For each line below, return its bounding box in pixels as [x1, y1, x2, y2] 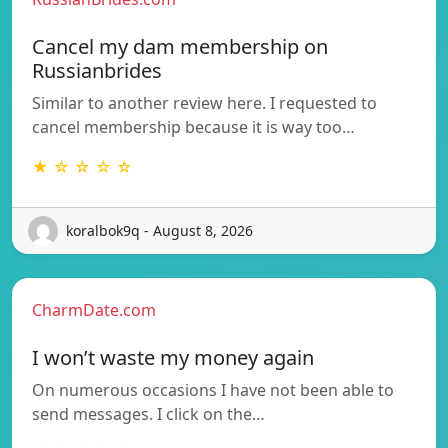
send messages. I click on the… [32, 402, 265, 425]
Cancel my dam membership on [32, 32, 328, 60]
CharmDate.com [32, 298, 156, 321]
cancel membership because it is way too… [32, 115, 355, 138]
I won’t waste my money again [32, 343, 314, 371]
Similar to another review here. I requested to [32, 91, 377, 114]
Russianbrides [32, 56, 162, 84]
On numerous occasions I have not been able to [32, 378, 394, 401]
